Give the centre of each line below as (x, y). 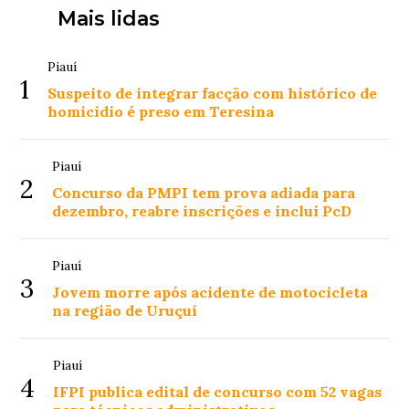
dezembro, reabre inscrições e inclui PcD (202, 211)
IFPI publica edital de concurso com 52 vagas (218, 392)
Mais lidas (108, 19)
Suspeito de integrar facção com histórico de (213, 94)
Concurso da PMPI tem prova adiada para (204, 193)
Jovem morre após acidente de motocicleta (210, 293)
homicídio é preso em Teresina (161, 112)
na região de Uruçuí (125, 311)
